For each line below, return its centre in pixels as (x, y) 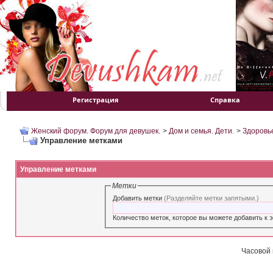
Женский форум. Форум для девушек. (96, 131)
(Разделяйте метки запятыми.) (212, 198)
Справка (225, 100)
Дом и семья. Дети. (201, 131)
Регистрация (96, 100)
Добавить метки (139, 198)
